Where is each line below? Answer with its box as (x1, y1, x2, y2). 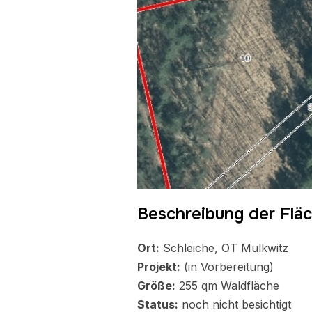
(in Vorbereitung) (180, 260, 274, 274)
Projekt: (137, 260, 180, 274)
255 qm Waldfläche (175, 279, 279, 292)
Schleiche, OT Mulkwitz (159, 241, 288, 255)
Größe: (137, 279, 175, 292)
